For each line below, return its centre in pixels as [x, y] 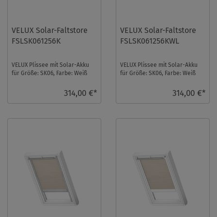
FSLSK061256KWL [150, 41]
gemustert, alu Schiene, [43, 81]
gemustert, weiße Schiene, [155, 81]
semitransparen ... [36, 89]
